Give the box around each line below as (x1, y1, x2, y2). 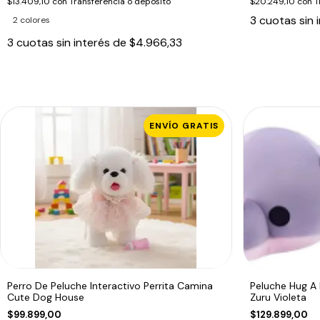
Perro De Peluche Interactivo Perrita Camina (7, 279, 213, 292)
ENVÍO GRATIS (149, 119, 219, 131)
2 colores (13, 14, 50, 26)
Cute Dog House (7, 290, 84, 304)
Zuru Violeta (249, 290, 306, 304)
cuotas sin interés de (16, 34, 129, 50)
